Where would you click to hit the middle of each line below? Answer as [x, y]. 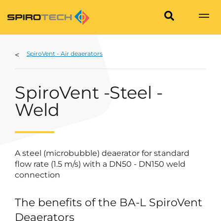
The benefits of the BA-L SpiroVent [109, 203]
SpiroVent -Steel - [89, 92]
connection [37, 175]
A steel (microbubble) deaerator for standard [102, 153]
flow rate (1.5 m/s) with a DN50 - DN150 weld [100, 164]
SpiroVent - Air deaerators [65, 54]
